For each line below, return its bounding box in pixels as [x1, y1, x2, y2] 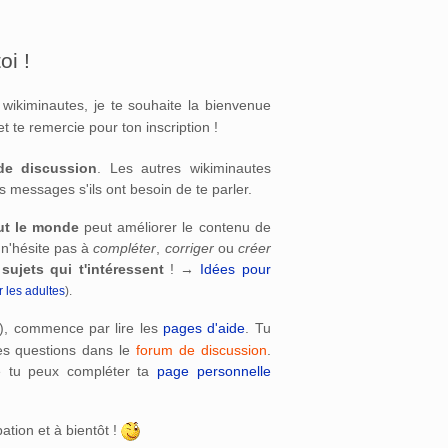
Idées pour [200, 261, 271, 278]
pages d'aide [163, 320, 246, 337]
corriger [164, 240, 214, 257]
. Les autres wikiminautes [97, 160, 271, 177]
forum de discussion [135, 341, 267, 358]
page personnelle [157, 362, 271, 379]
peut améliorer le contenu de [78, 219, 271, 236]
